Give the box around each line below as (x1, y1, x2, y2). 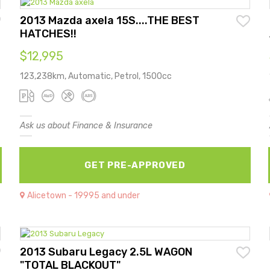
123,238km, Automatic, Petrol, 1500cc (20, 71, 172, 81)
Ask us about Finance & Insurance (20, 120, 153, 131)
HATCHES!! (20, 27, 77, 40)
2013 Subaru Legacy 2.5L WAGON (20, 245, 193, 259)
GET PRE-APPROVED (84, 159, 186, 171)
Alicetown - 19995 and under (27, 190, 140, 201)
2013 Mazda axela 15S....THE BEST (20, 13, 200, 27)
